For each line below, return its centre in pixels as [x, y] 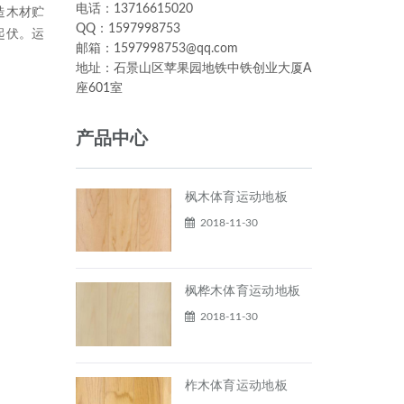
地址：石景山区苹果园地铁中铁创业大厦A [193, 69]
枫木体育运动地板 [236, 197]
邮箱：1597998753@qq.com [156, 49]
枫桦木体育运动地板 [243, 292]
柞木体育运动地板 [236, 386]
